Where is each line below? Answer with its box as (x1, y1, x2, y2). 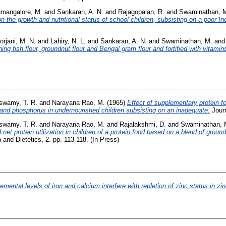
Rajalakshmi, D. (120, 120, 166, 128)
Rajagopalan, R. (118, 8, 164, 16)
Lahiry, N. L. (50, 37, 86, 45)
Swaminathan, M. (161, 37, 212, 45)
